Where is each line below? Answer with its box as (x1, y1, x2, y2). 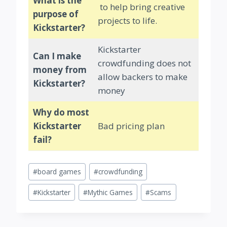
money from (32, 64, 87, 76)
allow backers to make (97, 71, 187, 83)
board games (37, 167, 82, 177)
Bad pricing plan (97, 120, 165, 132)
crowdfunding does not (97, 57, 191, 69)
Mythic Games (88, 187, 133, 198)
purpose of (32, 8, 79, 20)
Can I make (32, 50, 81, 62)
